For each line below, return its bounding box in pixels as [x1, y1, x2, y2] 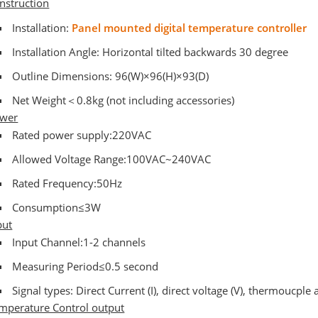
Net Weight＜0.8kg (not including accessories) [11, 92, 234, 107]
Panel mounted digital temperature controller [71, 20, 307, 35]
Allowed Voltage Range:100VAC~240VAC [11, 151, 211, 166]
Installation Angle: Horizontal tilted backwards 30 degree [11, 44, 288, 59]
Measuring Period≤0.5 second [11, 258, 158, 273]
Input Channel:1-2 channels [11, 234, 146, 249]
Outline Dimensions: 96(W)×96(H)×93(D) [11, 68, 209, 83]
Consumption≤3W [11, 199, 101, 214]
